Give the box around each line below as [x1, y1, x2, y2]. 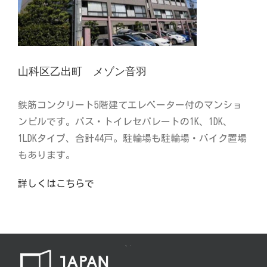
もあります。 [18, 150, 75, 160]
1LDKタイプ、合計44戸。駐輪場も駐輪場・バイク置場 [18, 133, 247, 144]
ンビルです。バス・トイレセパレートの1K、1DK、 [18, 117, 232, 127]
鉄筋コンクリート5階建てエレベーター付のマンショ [18, 100, 242, 110]
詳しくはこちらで [18, 179, 94, 189]
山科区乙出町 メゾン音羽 [18, 65, 147, 79]
